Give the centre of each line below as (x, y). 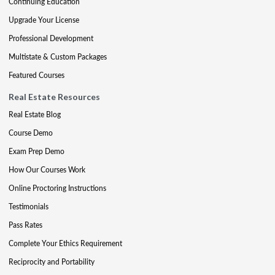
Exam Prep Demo (37, 151)
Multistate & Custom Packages (58, 57)
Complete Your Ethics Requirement (65, 243)
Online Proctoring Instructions (57, 188)
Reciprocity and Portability (52, 262)
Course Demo (31, 133)
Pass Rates (25, 225)
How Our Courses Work (47, 170)
